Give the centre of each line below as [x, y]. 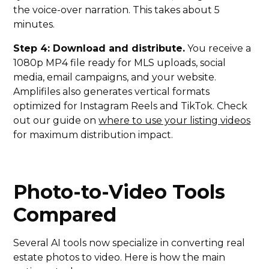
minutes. [34, 25]
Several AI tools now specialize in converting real [129, 243]
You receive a [218, 49]
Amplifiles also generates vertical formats [112, 92]
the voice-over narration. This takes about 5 [117, 10]
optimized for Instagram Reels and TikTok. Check [131, 106]
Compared [65, 215]
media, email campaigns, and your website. [115, 77]
